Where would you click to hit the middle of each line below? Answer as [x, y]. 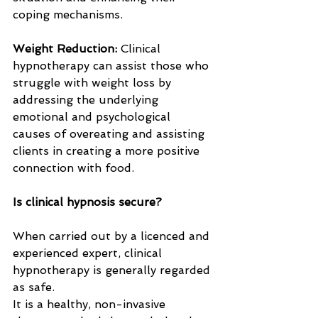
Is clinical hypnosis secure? [87, 202]
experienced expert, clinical [89, 253]
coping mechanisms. [68, 15]
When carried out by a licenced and [113, 236]
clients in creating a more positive [108, 151]
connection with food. [73, 168]
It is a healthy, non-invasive [91, 304]
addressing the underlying [87, 100]
